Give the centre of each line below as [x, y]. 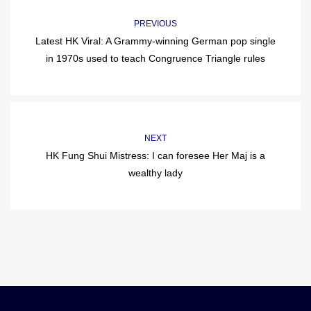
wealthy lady [155, 173]
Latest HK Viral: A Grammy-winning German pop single [155, 41]
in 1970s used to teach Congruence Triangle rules [155, 59]
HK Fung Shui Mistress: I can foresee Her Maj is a [155, 156]
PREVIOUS [155, 24]
